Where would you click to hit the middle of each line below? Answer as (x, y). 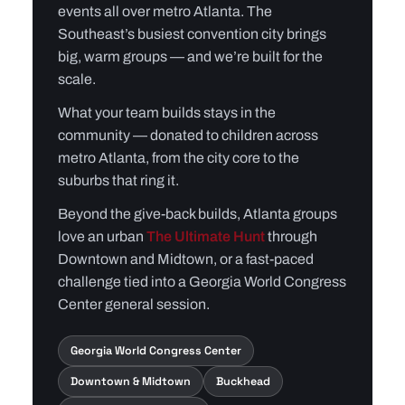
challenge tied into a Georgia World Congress (202, 282)
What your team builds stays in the (167, 113)
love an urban (102, 236)
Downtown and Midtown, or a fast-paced (186, 259)
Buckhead (243, 381)
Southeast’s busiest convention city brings (192, 34)
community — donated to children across (188, 135)
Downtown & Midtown (131, 381)
